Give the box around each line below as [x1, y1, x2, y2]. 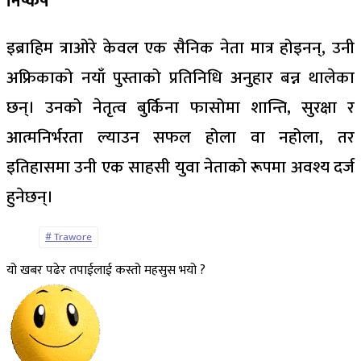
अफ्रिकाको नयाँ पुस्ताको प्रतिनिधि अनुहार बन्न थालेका [6, 64, 355, 92]
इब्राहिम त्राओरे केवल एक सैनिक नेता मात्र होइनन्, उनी [6, 34, 355, 62]
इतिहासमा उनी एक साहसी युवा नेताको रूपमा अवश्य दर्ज [6, 153, 355, 181]
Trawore [54, 228, 92, 246]
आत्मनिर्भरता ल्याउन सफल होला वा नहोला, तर [6, 123, 355, 151]
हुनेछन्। [6, 183, 53, 211]
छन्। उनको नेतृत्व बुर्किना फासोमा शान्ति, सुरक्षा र [6, 93, 355, 122]
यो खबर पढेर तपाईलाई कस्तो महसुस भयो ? [6, 259, 205, 281]
